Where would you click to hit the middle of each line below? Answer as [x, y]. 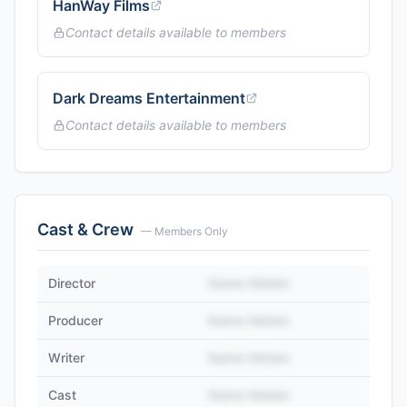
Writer [66, 357]
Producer [75, 320]
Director [72, 283]
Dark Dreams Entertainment [149, 98]
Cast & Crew [85, 229]
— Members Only [184, 231]
